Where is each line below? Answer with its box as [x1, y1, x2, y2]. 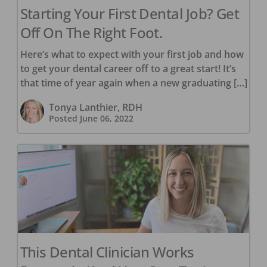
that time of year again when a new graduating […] [20, 76, 247, 90]
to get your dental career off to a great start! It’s [20, 62, 236, 76]
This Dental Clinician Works [20, 242, 194, 262]
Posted [48, 113, 80, 125]
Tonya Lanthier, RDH [48, 101, 142, 114]
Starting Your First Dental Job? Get [20, 4, 240, 24]
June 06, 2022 [79, 113, 133, 125]
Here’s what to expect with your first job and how [20, 48, 244, 61]
